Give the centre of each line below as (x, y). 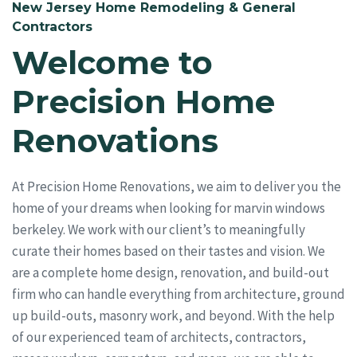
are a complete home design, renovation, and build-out (171, 272)
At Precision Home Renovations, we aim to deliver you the (177, 186)
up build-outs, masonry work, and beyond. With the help (173, 315)
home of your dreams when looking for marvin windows (169, 208)
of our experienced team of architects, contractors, (159, 337)
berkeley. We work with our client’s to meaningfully (159, 229)
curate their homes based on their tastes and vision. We (169, 251)
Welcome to (112, 62)
